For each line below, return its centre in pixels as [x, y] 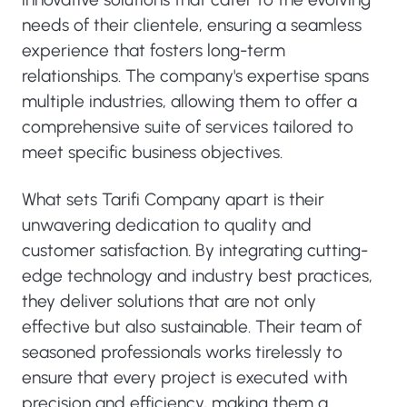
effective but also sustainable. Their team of [192, 327]
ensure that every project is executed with [184, 377]
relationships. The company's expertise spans [195, 76]
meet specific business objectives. [152, 152]
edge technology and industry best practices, [197, 276]
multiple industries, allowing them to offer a [189, 101]
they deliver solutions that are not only [169, 301]
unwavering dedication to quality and [167, 225]
